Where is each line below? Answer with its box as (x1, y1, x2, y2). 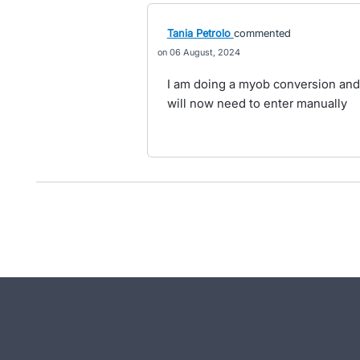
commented (233, 27, 291, 39)
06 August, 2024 (169, 47, 240, 58)
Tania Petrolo (166, 27, 231, 39)
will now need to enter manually (166, 96, 347, 111)
